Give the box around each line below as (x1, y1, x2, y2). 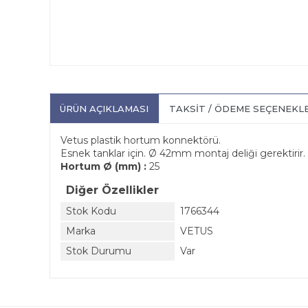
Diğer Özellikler (66, 184, 159, 197)
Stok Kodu (66, 205, 116, 217)
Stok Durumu (66, 245, 131, 257)
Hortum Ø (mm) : (60, 160, 149, 173)
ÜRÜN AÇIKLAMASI (60, 103, 148, 114)
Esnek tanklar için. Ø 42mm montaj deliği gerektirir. (60, 147, 305, 159)
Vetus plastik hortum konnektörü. (60, 134, 221, 146)
